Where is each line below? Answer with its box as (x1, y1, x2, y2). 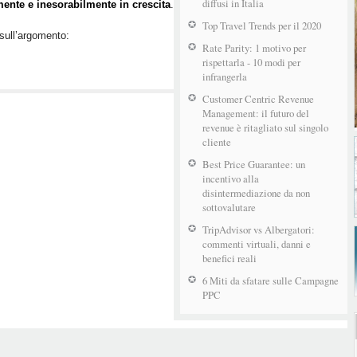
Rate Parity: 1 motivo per (202, 41, 306, 55)
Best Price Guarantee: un (202, 157, 305, 171)
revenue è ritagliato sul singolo (202, 120, 328, 135)
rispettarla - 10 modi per (202, 55, 300, 69)
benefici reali (202, 251, 257, 265)
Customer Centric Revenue (202, 92, 314, 106)
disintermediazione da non (202, 186, 310, 200)
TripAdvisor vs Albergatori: (202, 222, 315, 237)
